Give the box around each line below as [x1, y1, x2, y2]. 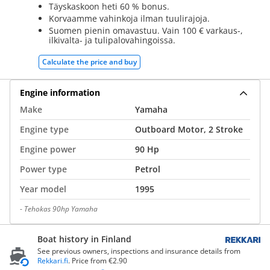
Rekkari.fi [37, 256, 68, 266]
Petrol [135, 163, 160, 175]
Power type [20, 163, 67, 175]
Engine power [20, 143, 76, 155]
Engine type [20, 124, 69, 135]
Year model [20, 183, 66, 195]
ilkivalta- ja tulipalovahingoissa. [49, 34, 175, 46]
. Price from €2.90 [68, 256, 127, 266]
